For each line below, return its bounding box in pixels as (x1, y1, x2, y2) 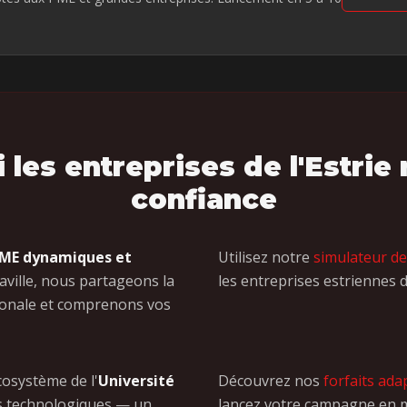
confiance (130, 183, 277, 216)
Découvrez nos (218, 371, 323, 391)
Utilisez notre (218, 247, 313, 267)
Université (98, 371, 174, 391)
